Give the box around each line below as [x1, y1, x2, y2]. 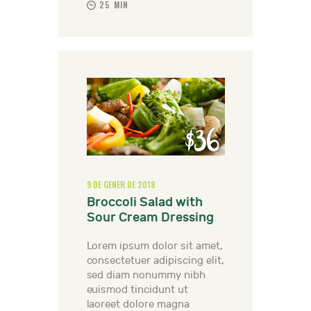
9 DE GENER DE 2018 [86, 178, 156, 190]
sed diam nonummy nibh [86, 269, 206, 281]
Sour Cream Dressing [86, 210, 214, 225]
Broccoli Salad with [86, 194, 203, 210]
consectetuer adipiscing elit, [86, 255, 224, 267]
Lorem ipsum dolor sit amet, [86, 240, 223, 252]
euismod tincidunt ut [86, 284, 189, 296]
